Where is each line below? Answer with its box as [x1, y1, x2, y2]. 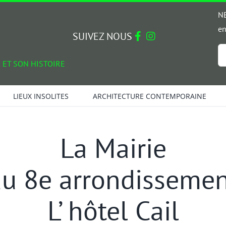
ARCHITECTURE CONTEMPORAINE [92, 91, 206, 101]
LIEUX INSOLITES [13, 91, 69, 101]
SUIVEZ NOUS [73, 30, 135, 43]
